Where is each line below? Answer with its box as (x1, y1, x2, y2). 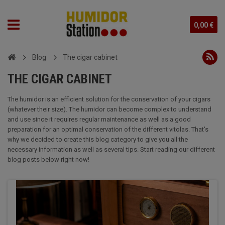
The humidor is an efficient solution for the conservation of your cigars (8, 95, 210, 103)
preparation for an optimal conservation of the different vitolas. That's (8, 126, 208, 133)
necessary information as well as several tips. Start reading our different (8, 146, 215, 153)
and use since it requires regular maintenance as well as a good (8, 116, 191, 123)
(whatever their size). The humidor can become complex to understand (8, 105, 211, 113)
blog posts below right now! (8, 156, 89, 163)
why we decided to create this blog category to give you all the (8, 136, 188, 143)
